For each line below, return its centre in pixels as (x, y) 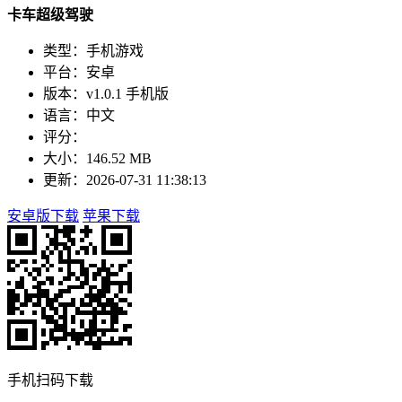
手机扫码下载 (50, 380)
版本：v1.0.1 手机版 (106, 93)
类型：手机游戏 (93, 50)
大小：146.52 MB (97, 158)
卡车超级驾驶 (50, 14)
